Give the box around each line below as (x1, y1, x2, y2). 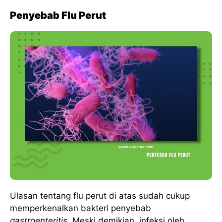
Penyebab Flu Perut (10, 9, 106, 22)
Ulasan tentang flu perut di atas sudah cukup (10, 190, 190, 201)
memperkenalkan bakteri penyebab (10, 203, 151, 213)
